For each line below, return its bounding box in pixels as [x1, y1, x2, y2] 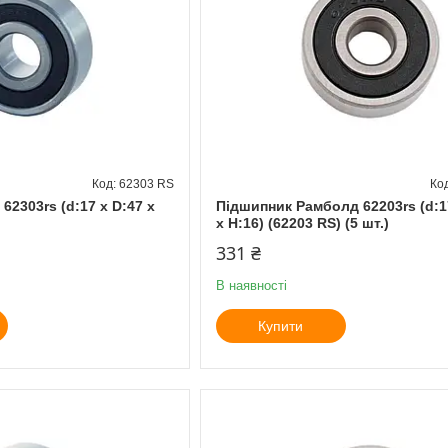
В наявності [215, 277, 287, 293]
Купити [258, 317, 304, 334]
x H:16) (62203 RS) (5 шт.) [215, 214, 389, 231]
